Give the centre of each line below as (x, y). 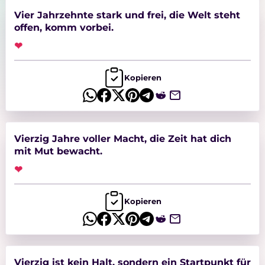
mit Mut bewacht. (58, 151)
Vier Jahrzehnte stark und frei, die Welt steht (127, 15)
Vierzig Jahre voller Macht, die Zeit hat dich (122, 139)
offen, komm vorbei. (64, 28)
